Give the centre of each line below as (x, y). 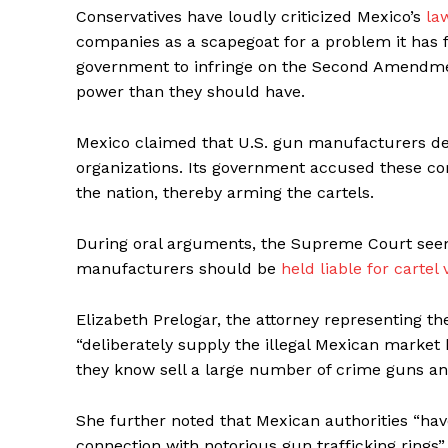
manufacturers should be (178, 269)
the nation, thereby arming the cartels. (225, 193)
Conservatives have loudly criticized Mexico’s (251, 17)
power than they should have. (190, 92)
